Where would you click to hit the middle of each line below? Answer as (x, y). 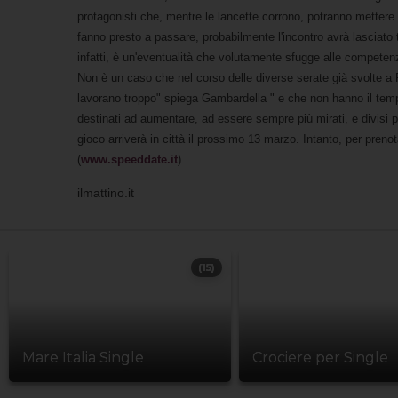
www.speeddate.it (129, 159)
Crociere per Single (320, 358)
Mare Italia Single (83, 358)
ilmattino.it (106, 192)
